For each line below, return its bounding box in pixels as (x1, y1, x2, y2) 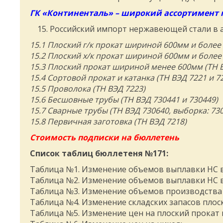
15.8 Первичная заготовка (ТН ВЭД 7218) (30, 116, 187, 127)
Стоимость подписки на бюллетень (30, 132, 179, 143)
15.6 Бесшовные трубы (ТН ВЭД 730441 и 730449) (30, 94, 218, 105)
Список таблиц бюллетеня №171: (30, 148, 168, 159)
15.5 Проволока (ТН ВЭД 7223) (30, 83, 145, 94)
